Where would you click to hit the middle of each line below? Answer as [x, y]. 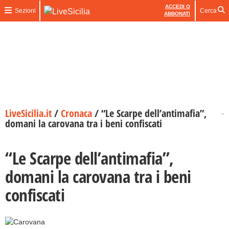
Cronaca [76, 113]
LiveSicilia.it [28, 113]
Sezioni [25, 11]
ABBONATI [177, 14]
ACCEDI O [178, 6]
